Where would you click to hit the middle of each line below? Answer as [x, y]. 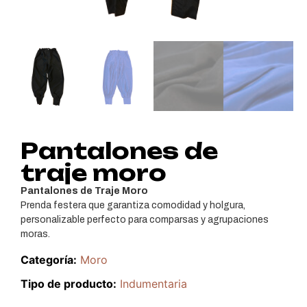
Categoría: [49, 259]
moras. [35, 234]
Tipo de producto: [69, 283]
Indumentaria [153, 283]
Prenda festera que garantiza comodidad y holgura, [133, 206]
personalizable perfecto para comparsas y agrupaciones [145, 220]
